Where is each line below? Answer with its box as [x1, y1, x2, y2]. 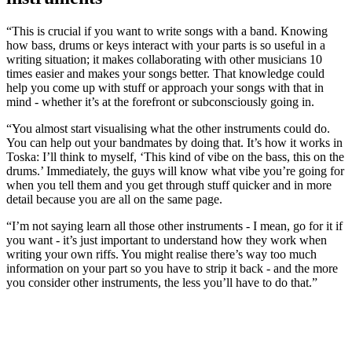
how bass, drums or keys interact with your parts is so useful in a [6, 38, 325, 53]
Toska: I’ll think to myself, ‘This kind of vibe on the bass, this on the [6, 150, 344, 164]
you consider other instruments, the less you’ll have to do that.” [6, 276, 317, 290]
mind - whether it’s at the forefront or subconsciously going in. [6, 95, 321, 109]
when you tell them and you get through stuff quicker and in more [6, 178, 332, 192]
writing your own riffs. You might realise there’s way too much [6, 247, 317, 262]
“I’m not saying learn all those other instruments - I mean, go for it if [6, 219, 343, 233]
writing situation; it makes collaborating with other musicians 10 [6, 53, 322, 67]
